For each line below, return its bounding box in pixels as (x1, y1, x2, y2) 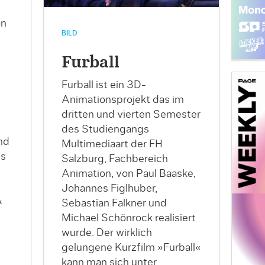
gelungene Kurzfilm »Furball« (61, 243, 201, 254)
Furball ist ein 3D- (61, 80, 146, 91)
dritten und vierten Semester (61, 109, 201, 121)
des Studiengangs (61, 124, 149, 135)
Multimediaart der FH (61, 139, 163, 150)
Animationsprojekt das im (61, 95, 184, 106)
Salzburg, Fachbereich (61, 154, 168, 165)
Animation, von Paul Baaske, (61, 169, 196, 180)
